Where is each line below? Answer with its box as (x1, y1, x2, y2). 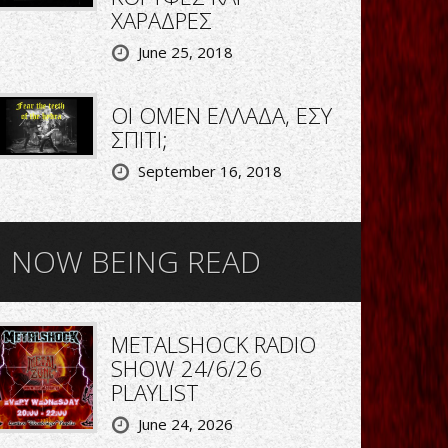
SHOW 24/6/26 (110, 353, 262, 384)
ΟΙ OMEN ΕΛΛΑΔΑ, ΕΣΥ (110, 100, 332, 131)
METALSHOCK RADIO (110, 329, 316, 360)
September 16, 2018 (137, 161, 282, 182)
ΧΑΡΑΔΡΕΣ (110, 5, 212, 36)
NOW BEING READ (11, 241, 261, 283)
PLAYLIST (110, 377, 199, 408)
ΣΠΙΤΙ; (110, 124, 168, 155)
